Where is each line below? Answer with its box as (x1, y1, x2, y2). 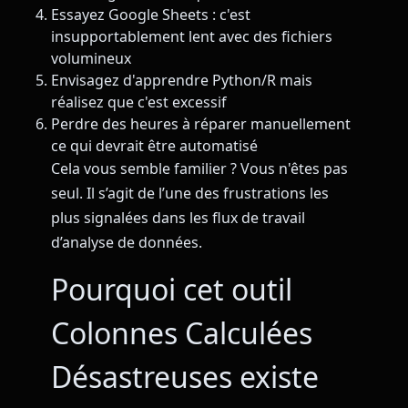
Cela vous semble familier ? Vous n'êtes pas (51, 158, 348, 178)
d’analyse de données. (51, 231, 202, 252)
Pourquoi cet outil (51, 270, 292, 310)
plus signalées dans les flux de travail (51, 207, 305, 228)
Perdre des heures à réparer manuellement (51, 113, 351, 134)
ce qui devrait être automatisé (51, 135, 258, 156)
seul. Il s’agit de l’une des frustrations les (51, 182, 329, 203)
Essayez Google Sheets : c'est (51, 4, 250, 25)
